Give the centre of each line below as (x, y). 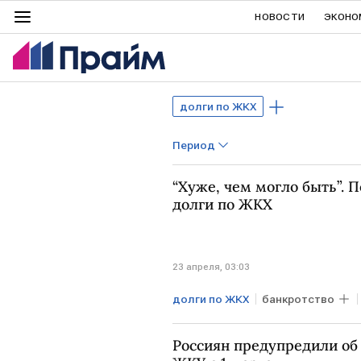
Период (194, 145)
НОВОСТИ (280, 17)
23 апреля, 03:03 (211, 266)
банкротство (298, 299)
